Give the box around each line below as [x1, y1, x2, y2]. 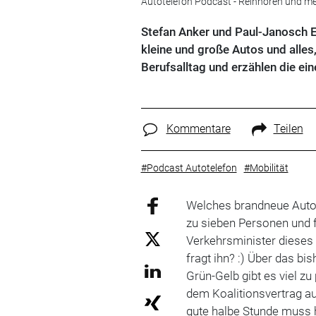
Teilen [273, 122, 303, 135]
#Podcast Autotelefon [140, 162, 237, 174]
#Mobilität [243, 162, 288, 174]
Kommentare [166, 122, 231, 135]
